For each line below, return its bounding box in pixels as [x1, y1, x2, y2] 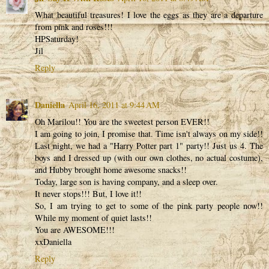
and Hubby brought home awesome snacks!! [35, 163, 187, 175]
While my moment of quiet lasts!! [35, 211, 152, 223]
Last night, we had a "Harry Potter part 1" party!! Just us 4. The [35, 139, 263, 151]
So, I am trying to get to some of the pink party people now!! [35, 199, 263, 211]
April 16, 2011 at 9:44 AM [68, 98, 160, 110]
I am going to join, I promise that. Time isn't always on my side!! [35, 127, 263, 139]
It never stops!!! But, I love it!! [35, 187, 142, 199]
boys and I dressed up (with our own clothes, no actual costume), [35, 151, 263, 163]
